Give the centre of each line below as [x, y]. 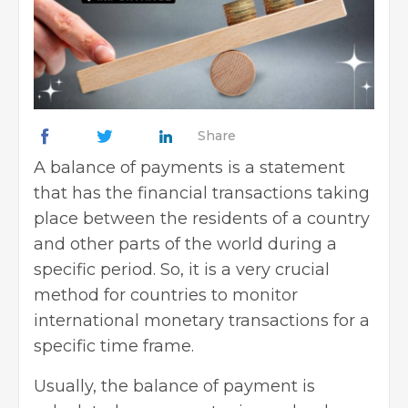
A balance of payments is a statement [189, 167]
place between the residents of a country [202, 218]
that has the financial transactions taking [202, 193]
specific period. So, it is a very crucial [182, 269]
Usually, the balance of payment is [174, 386]
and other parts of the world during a [185, 244]
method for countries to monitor [166, 295]
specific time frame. [116, 346]
